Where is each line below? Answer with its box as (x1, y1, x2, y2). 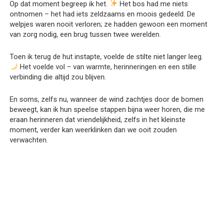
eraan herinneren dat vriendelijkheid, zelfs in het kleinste (10, 115, 186, 124)
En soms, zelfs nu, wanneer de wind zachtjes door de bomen (10, 94, 203, 104)
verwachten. (10, 135, 48, 144)
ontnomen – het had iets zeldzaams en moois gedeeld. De (10, 9, 195, 18)
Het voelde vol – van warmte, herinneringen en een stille (18, 62, 197, 71)
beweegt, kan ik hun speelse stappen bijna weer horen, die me (10, 105, 205, 114)
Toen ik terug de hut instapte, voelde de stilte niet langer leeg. (10, 52, 203, 61)
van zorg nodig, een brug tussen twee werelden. (10, 30, 161, 39)
